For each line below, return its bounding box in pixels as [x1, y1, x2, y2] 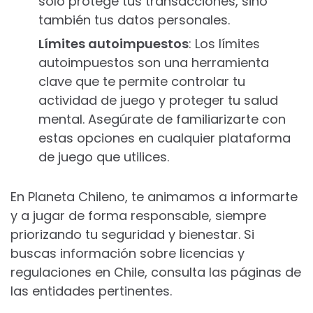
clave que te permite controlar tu [38, 73, 245, 90]
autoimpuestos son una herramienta [38, 54, 269, 71]
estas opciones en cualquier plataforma [38, 129, 291, 147]
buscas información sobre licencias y [10, 245, 245, 262]
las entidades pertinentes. [10, 282, 172, 300]
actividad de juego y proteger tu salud [38, 92, 278, 109]
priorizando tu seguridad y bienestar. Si [10, 226, 254, 243]
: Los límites [189, 35, 260, 52]
